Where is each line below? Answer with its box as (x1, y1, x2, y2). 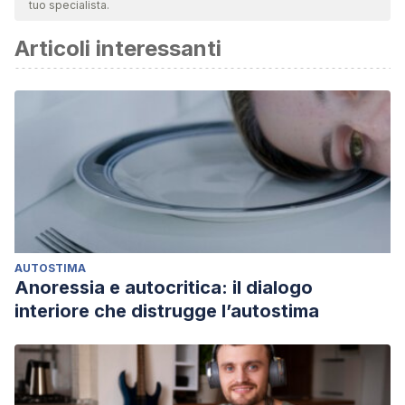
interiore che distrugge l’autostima (14, 300, 319, 322)
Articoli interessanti (14, 35, 221, 61)
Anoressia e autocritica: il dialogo (14, 277, 313, 298)
